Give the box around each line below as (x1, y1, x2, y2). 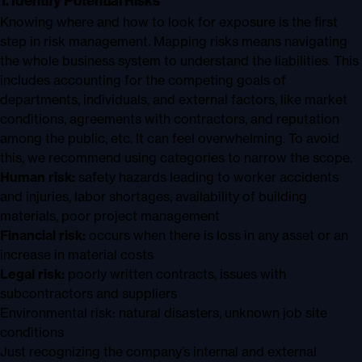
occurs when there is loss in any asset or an (86, 226, 348, 243)
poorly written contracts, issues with (65, 265, 286, 282)
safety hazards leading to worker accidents (75, 168, 339, 185)
